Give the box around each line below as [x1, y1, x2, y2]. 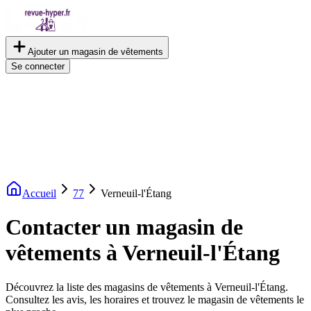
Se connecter [11, 61, 65, 72]
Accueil [22, 187, 56, 199]
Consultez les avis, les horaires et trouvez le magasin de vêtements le [6, 293, 304, 305]
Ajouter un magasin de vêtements [28, 47, 163, 57]
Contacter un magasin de [6, 215, 243, 240]
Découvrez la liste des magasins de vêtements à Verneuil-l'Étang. [6, 280, 288, 293]
